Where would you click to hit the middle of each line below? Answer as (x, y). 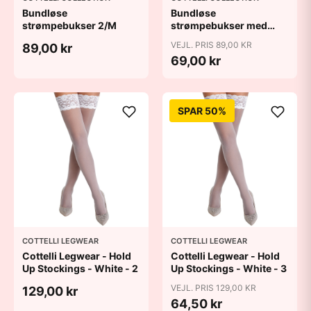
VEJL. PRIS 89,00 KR (211, 45)
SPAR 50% (202, 111)
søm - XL (192, 38)
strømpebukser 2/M (69, 25)
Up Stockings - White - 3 (229, 268)
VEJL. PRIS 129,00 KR (213, 288)
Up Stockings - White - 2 (80, 268)
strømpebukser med (219, 25)
